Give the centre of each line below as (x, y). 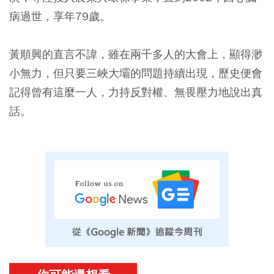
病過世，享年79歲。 (60, 16)
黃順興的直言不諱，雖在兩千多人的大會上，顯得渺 (136, 54)
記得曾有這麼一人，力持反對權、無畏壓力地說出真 (136, 92)
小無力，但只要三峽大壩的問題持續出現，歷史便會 (136, 73)
